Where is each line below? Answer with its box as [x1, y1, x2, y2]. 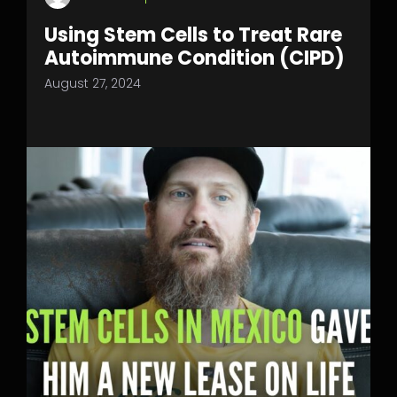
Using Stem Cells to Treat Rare [44, 21, 342, 49]
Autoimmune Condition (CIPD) [44, 44, 345, 72]
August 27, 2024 [44, 74, 141, 92]
